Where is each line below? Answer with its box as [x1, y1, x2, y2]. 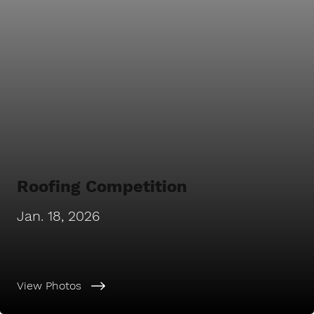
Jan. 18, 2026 [17, 207, 100, 224]
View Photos [17, 279, 81, 293]
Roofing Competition [17, 177, 187, 196]
